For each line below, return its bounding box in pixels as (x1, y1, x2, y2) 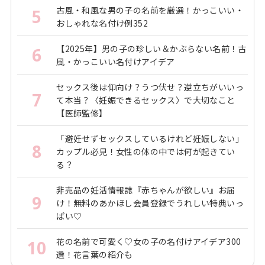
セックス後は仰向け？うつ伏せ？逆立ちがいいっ (56, 81, 244, 93)
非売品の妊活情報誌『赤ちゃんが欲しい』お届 (56, 184, 235, 196)
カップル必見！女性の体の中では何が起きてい (56, 146, 235, 158)
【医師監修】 (56, 107, 108, 119)
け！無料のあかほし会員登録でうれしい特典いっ (56, 197, 244, 209)
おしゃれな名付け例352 (56, 17, 148, 30)
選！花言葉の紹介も (56, 248, 133, 261)
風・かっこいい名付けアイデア (56, 56, 175, 68)
